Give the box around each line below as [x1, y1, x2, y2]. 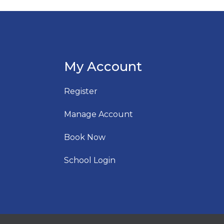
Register [64, 86, 97, 96]
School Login [64, 155, 115, 165]
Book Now [64, 132, 105, 142]
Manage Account [64, 109, 133, 119]
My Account [64, 58, 142, 74]
